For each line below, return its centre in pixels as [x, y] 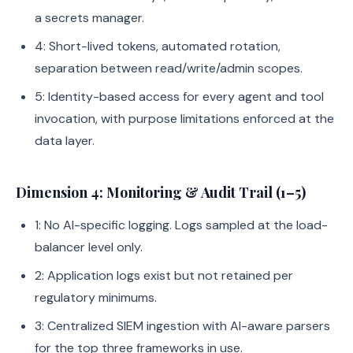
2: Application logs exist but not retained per [164, 275]
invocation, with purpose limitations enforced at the [184, 119]
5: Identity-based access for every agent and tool [179, 97]
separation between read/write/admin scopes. [169, 68]
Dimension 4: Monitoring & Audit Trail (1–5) [161, 192]
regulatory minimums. [96, 297]
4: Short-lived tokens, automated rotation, [158, 46]
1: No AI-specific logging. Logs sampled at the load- [181, 225]
